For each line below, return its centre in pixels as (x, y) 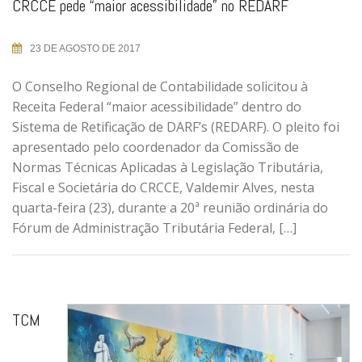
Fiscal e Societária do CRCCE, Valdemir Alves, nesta (163, 187)
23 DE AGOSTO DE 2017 (85, 48)
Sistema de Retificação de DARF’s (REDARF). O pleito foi (176, 126)
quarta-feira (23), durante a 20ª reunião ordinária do (170, 207)
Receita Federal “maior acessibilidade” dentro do (157, 106)
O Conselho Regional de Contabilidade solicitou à (160, 86)
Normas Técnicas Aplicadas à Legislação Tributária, (168, 167)
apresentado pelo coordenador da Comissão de (156, 147)
